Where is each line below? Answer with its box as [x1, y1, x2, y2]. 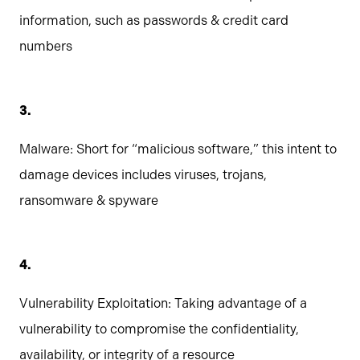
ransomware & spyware [19, 193, 158, 209]
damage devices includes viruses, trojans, [19, 167, 267, 183]
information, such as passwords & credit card [19, 13, 288, 29]
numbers [19, 39, 72, 55]
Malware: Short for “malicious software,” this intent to [19, 141, 337, 157]
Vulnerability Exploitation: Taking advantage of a [19, 296, 307, 312]
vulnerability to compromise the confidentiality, [19, 321, 299, 337]
